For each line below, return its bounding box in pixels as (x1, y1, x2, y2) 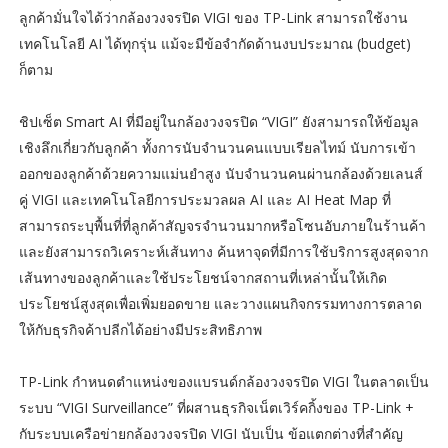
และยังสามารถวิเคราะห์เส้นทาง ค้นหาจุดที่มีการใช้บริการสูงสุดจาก (18, 242, 428, 262)
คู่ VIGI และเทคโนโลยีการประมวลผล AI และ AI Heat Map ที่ (18, 190, 391, 210)
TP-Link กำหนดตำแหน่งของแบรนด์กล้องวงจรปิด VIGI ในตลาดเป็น (18, 372, 429, 392)
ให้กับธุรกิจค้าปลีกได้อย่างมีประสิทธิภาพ (18, 320, 262, 340)
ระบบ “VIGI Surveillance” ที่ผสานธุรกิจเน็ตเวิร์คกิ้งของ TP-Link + (18, 398, 414, 418)
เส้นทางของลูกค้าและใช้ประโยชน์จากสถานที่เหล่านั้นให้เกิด (18, 268, 387, 288)
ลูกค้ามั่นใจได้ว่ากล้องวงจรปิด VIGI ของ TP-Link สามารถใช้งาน (18, 8, 408, 28)
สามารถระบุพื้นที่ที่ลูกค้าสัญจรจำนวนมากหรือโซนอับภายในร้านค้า (18, 216, 426, 236)
